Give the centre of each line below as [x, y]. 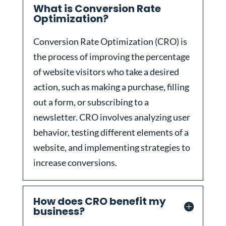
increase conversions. [75, 163]
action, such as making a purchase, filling [111, 87]
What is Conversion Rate [97, 9]
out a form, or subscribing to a [91, 102]
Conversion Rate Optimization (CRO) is [110, 42]
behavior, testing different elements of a [111, 132]
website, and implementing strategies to [111, 148]
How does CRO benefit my [99, 202]
